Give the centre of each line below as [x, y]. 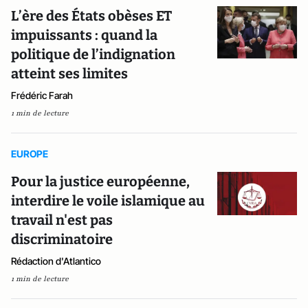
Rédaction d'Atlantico [56, 261]
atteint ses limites [69, 74]
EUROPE [30, 154]
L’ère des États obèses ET [91, 16]
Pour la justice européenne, [100, 182]
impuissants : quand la [84, 35]
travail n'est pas [62, 220]
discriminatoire [62, 240]
